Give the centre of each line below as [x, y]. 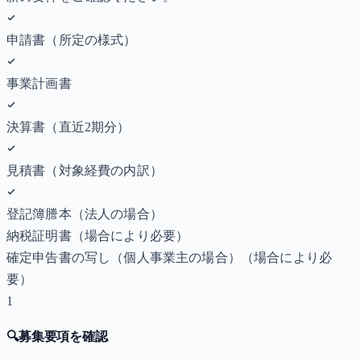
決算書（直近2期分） [68, 127]
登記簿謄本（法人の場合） [85, 214]
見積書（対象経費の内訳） [85, 170]
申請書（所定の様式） [72, 39]
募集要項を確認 [63, 336]
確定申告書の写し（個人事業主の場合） [124, 257]
